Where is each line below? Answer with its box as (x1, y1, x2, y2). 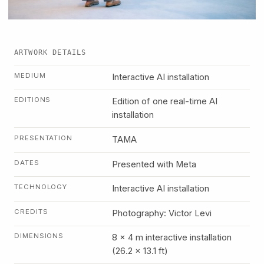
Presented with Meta (112, 159, 196, 170)
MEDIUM (14, 71, 46, 80)
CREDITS (14, 207, 48, 216)
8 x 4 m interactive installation (112, 232, 232, 243)
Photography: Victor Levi (112, 207, 212, 219)
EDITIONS (14, 95, 51, 104)
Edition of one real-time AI (112, 96, 217, 107)
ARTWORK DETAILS (14, 48, 87, 57)
